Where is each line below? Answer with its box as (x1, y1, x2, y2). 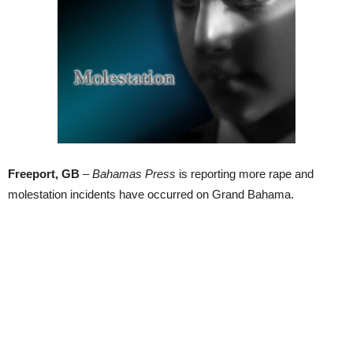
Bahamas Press (92, 166, 176, 180)
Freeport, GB (8, 166, 80, 180)
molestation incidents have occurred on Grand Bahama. (8, 187, 294, 201)
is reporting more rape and (176, 166, 314, 180)
